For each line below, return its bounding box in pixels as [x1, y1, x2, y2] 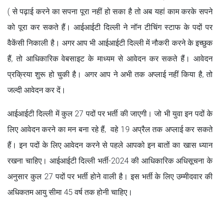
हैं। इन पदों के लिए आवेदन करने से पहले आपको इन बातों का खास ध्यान [7, 140, 213, 150]
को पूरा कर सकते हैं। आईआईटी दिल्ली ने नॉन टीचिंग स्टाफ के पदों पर [7, 22, 213, 32]
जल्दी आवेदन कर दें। [7, 85, 66, 95]
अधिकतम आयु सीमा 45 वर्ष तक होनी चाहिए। [7, 187, 133, 197]
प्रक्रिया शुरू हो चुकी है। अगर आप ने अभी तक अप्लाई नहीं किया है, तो [7, 69, 213, 79]
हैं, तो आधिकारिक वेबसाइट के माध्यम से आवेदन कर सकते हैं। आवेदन [7, 54, 213, 63]
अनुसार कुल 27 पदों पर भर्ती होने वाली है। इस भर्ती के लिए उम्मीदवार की [7, 171, 213, 181]
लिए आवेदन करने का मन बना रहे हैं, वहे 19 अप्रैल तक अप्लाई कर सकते [7, 124, 213, 134]
